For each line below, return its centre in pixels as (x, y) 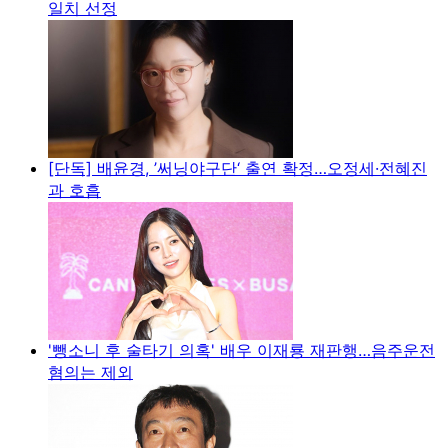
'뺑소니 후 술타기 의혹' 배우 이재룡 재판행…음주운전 (241, 349)
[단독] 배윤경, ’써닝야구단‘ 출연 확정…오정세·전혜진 (237, 167)
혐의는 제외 (90, 371)
